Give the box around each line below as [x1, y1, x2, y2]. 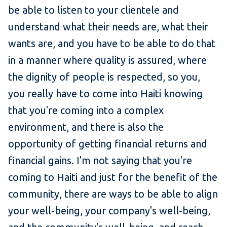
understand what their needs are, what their [8, 21, 208, 33]
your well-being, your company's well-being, [8, 205, 210, 217]
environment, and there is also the [8, 121, 164, 133]
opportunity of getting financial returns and [8, 138, 207, 150]
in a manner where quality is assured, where [8, 54, 207, 66]
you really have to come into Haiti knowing [8, 88, 203, 100]
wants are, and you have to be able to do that [8, 37, 215, 50]
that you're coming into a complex [8, 104, 164, 117]
